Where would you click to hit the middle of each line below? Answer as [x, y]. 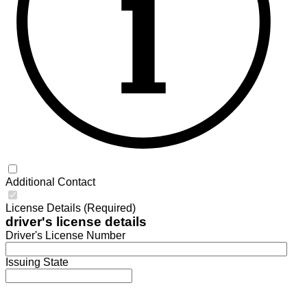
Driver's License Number [65, 235]
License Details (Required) [71, 208]
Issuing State [37, 262]
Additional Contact [50, 182]
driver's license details [76, 221]
